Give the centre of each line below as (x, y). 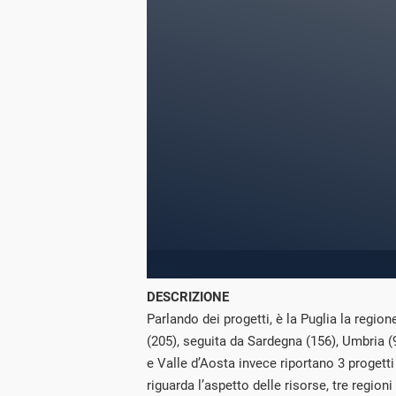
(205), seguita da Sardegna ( (228, 342)
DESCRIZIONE (188, 297)
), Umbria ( (362, 342)
